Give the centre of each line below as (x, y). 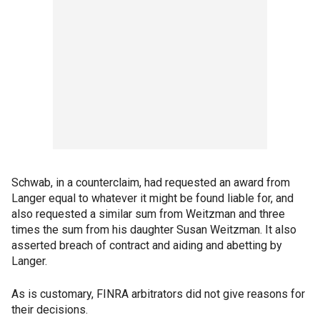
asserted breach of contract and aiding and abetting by (147, 245)
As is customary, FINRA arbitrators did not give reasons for (158, 294)
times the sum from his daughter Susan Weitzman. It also (154, 230)
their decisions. (50, 310)
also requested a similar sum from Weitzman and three (148, 214)
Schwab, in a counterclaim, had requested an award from (151, 182)
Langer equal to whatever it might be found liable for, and (152, 198)
